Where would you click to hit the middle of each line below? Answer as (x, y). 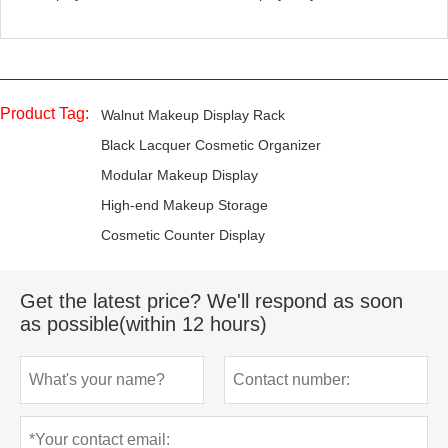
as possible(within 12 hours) (143, 324)
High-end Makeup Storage (184, 205)
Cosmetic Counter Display (183, 235)
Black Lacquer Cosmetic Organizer (211, 145)
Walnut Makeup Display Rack (193, 115)
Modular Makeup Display (179, 175)
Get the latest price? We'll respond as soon (211, 301)
